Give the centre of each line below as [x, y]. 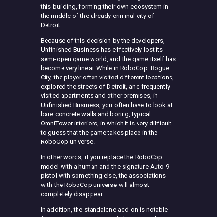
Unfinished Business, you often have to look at [107, 105]
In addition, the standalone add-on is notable [104, 209]
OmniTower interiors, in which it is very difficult [106, 123]
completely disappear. [72, 194]
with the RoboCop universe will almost [95, 185]
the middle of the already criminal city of [98, 15]
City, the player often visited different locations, [108, 77]
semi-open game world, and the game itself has [108, 59]
